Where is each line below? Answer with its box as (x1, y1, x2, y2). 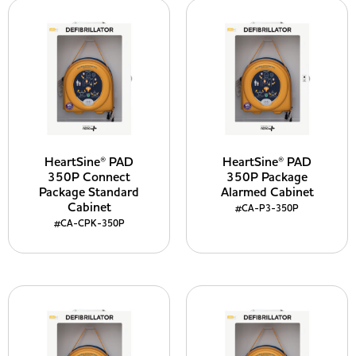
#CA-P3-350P (235, 202, 299, 215)
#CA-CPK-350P (53, 217, 125, 230)
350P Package (226, 168, 308, 186)
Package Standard (39, 184, 139, 201)
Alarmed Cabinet (220, 184, 314, 201)
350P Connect (48, 168, 130, 186)
